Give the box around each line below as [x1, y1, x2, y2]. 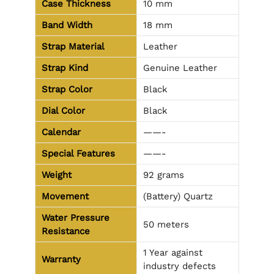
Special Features [42, 147, 115, 159]
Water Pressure [42, 212, 109, 223]
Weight [42, 169, 72, 180]
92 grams [143, 169, 184, 180]
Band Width [42, 19, 92, 31]
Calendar [42, 126, 81, 138]
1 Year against [143, 246, 202, 258]
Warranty [42, 253, 81, 265]
